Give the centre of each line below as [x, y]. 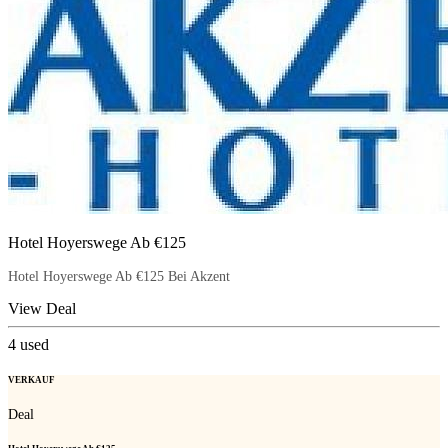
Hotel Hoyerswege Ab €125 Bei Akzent [119, 277]
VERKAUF [31, 380]
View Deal [42, 309]
